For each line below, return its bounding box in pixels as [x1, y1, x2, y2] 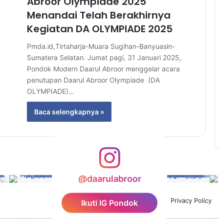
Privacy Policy [171, 197, 212, 204]
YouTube [137, 197, 164, 204]
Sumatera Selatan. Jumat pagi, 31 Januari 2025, [27, 53, 181, 62]
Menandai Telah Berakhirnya [27, 8, 171, 22]
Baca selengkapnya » [34, 108, 104, 116]
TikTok [160, 197, 180, 204]
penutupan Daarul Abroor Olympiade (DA [27, 76, 160, 84]
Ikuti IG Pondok [81, 197, 138, 208]
